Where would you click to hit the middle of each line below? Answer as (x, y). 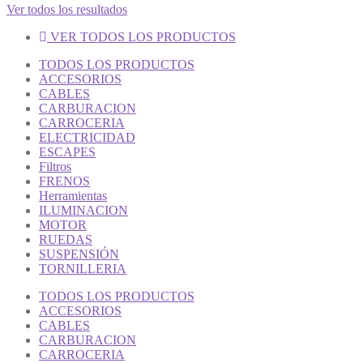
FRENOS (64, 181)
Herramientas (73, 195)
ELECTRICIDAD (87, 137)
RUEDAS (66, 239)
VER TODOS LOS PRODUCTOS (143, 36)
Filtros (55, 166)
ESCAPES (67, 152)
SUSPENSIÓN (79, 254)
